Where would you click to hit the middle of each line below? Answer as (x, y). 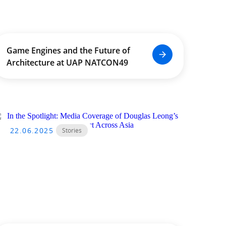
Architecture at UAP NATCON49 (67, 63)
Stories (72, 130)
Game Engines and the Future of (68, 50)
